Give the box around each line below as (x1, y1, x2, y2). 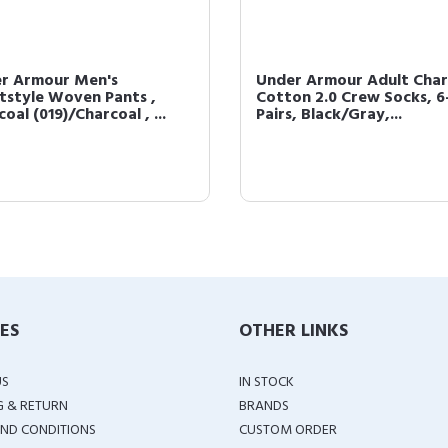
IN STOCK (239, 371, 294, 394)
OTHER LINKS (239, 317, 348, 346)
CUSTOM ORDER (239, 419, 337, 442)
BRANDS (239, 395, 289, 418)
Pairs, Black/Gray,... (256, 102, 402, 128)
